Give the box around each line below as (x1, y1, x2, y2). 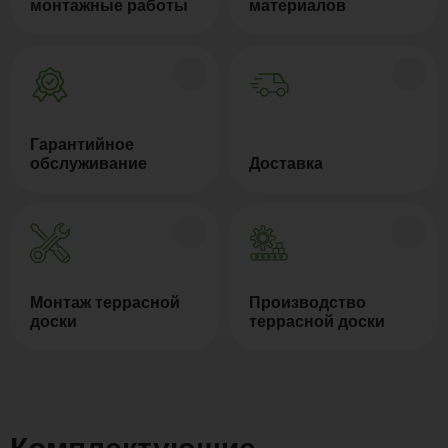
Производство (249, 294, 366, 311)
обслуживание (30, 155, 147, 172)
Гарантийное (30, 136, 134, 153)
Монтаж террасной (30, 294, 180, 311)
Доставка (249, 155, 323, 172)
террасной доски (249, 313, 385, 330)
